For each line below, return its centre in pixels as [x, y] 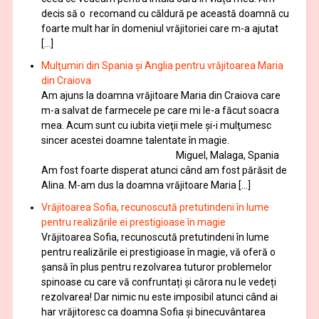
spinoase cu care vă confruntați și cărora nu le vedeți [158, 282]
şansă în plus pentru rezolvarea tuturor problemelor [156, 267]
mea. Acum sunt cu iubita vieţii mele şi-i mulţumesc [156, 125]
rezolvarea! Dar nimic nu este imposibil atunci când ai [159, 297]
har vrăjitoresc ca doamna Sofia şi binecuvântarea [153, 312]
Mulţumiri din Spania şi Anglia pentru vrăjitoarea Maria [162, 65]
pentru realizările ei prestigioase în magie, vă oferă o [158, 252]
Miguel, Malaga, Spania [160, 155]
